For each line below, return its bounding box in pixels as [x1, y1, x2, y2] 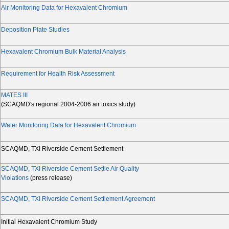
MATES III [1, 91, 28, 99]
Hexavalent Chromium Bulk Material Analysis [1, 48, 126, 56]
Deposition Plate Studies [1, 26, 70, 34]
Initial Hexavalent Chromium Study [1, 218, 97, 226]
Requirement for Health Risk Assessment [1, 70, 114, 78]
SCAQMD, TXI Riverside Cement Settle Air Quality [1, 165, 139, 173]
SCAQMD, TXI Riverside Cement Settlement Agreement [1, 195, 155, 203]
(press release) [29, 174, 72, 182]
